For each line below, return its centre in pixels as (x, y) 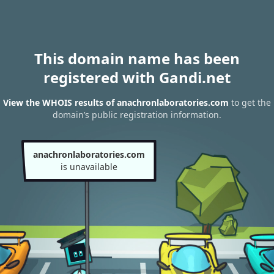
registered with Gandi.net (137, 77)
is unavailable (89, 167)
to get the (250, 103)
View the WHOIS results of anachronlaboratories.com (116, 103)
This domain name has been (137, 58)
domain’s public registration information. (137, 115)
